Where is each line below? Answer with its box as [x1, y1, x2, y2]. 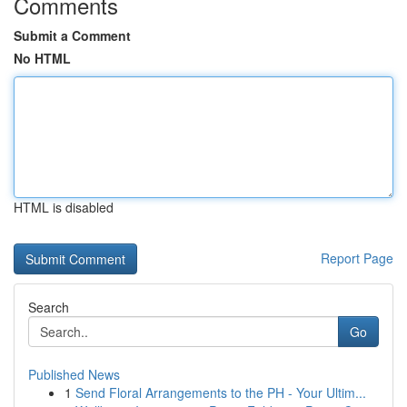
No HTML [14, 49, 71, 67]
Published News [28, 365, 120, 383]
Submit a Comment [14, 26, 131, 45]
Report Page [321, 249, 393, 267]
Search [28, 298, 69, 316]
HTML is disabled [14, 198, 114, 216]
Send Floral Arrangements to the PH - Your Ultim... [75, 383, 366, 402]
